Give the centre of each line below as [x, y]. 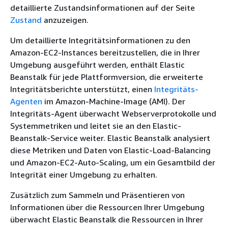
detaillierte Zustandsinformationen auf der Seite [103, 8]
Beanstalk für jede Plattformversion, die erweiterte [107, 77]
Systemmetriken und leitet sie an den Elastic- [96, 126]
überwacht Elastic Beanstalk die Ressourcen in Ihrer [107, 219]
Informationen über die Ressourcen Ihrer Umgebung [107, 207]
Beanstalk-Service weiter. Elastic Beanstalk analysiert [110, 138]
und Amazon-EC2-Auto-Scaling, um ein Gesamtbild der [113, 162]
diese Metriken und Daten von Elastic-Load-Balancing [110, 150]
